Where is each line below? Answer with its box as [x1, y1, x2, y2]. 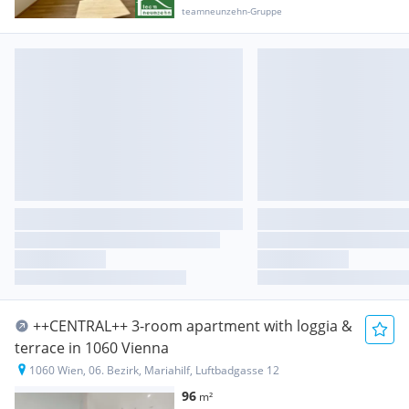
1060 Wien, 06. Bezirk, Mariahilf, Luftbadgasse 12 [29, 362, 279, 378]
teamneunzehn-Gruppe [182, 5, 282, 18]
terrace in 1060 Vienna [15, 337, 169, 358]
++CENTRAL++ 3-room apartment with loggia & [33, 315, 352, 336]
